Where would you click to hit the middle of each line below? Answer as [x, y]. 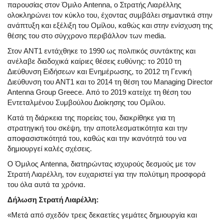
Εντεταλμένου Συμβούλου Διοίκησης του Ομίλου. [86, 103]
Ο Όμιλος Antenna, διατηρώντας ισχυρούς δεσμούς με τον [102, 164]
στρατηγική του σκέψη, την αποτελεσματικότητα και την [97, 128]
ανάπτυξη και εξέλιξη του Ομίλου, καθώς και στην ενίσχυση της [110, 26]
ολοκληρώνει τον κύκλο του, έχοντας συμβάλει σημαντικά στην [110, 15]
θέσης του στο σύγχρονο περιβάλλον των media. [87, 36]
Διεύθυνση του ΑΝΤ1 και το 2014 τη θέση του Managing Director [110, 82]
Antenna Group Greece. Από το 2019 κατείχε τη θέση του [99, 92]
